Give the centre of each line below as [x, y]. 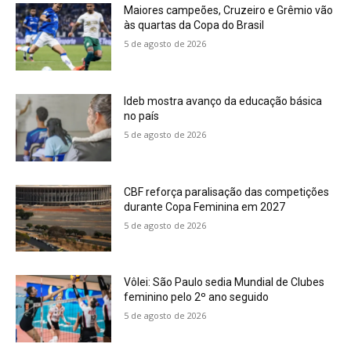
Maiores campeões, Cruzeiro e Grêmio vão [229, 11]
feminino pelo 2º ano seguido [197, 297]
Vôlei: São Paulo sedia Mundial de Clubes [224, 282]
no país [142, 116]
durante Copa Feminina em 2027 [205, 206]
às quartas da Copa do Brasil [194, 25]
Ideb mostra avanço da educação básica [223, 101]
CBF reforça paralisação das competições [227, 192]
